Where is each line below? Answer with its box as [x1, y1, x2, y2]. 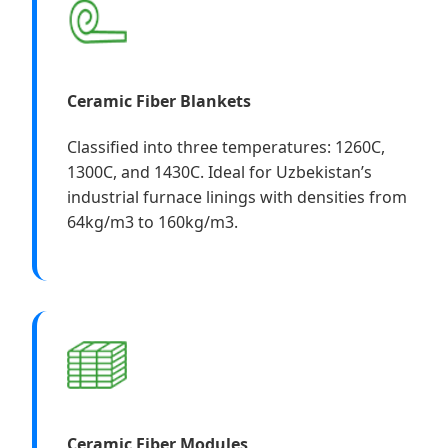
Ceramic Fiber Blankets [67, 89, 251, 112]
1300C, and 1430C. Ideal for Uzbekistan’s [67, 160, 372, 183]
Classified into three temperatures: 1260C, [67, 135, 385, 158]
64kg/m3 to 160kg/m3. [67, 210, 238, 233]
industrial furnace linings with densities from [67, 185, 407, 208]
